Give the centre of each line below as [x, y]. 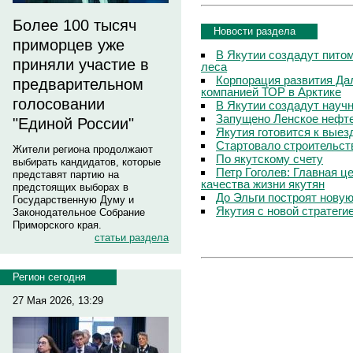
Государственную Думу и [73, 200]
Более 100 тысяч [74, 25]
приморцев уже [69, 45]
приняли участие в [81, 65]
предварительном [78, 84]
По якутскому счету [269, 158]
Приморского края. [57, 225]
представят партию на [66, 175]
